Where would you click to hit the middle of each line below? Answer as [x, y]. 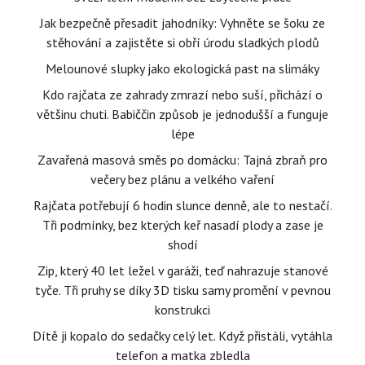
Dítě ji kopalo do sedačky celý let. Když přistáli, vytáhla [182, 336]
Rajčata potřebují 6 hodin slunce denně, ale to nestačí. [182, 205]
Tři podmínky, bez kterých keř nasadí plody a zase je [182, 225]
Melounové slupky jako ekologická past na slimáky [182, 68]
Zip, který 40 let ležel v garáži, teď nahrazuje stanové [182, 270]
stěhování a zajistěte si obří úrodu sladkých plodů [182, 42]
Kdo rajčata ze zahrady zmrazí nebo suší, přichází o [182, 95]
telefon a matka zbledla [182, 355]
